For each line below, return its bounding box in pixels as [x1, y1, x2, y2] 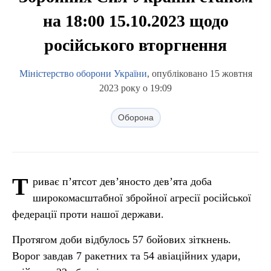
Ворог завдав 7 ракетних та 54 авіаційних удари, [12, 250, 241, 262]
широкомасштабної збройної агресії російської [33, 192, 251, 204]
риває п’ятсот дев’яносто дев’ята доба [33, 175, 212, 188]
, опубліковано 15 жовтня [146, 68, 252, 79]
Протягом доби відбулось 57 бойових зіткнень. [12, 233, 231, 246]
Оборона [117, 113, 154, 122]
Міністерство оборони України [19, 68, 147, 79]
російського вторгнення [44, 36, 227, 54]
